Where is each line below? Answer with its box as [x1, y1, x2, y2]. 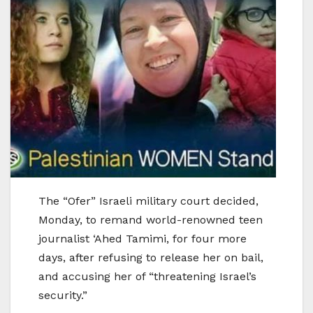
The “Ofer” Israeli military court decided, [38, 194, 259, 208]
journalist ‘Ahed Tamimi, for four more [38, 232, 247, 246]
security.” [38, 289, 87, 303]
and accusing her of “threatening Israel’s [38, 270, 256, 284]
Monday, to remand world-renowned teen [38, 213, 263, 227]
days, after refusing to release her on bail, [38, 251, 263, 265]
